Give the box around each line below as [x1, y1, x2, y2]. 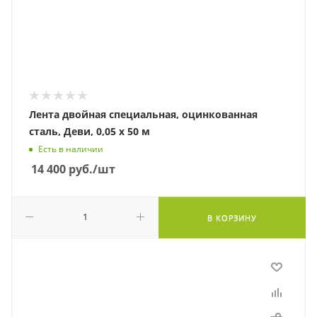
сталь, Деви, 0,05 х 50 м [29, 125, 150, 138]
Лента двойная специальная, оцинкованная [29, 108, 258, 121]
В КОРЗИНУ [207, 212, 257, 223]
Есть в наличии [38, 143, 103, 156]
